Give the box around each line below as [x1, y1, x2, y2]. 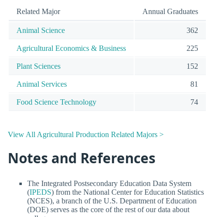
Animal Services [16, 80, 67, 89]
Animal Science [16, 26, 65, 35]
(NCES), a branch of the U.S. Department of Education [27, 197, 197, 205]
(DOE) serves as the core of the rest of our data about [27, 205, 189, 214]
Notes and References [8, 148, 155, 167]
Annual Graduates [142, 7, 198, 16]
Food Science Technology [16, 98, 96, 107]
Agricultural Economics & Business [16, 44, 126, 53]
